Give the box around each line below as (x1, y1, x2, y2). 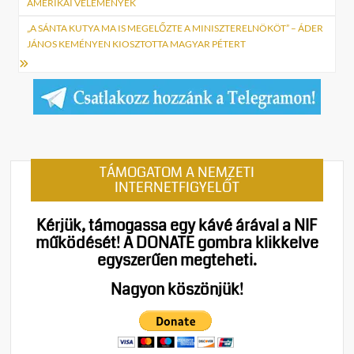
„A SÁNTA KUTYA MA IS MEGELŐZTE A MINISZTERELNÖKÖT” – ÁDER (27, 22, 324, 35)
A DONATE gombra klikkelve (122, 232, 318, 255)
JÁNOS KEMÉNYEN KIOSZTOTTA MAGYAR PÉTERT (27, 38, 247, 51)
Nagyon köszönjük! (110, 278, 243, 302)
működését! (35, 232, 120, 255)
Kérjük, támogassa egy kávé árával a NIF (36, 214, 318, 238)
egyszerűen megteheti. (96, 249, 257, 273)
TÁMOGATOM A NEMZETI (99, 162, 254, 183)
